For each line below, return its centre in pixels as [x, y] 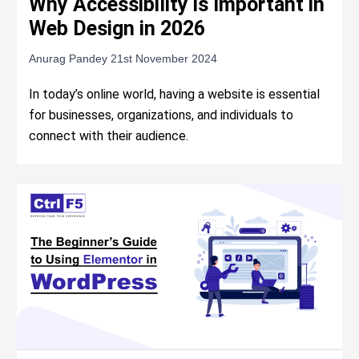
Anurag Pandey [70, 58]
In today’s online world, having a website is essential [175, 94]
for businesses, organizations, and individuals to [161, 115]
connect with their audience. [109, 135]
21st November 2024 [164, 58]
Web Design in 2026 [117, 28]
